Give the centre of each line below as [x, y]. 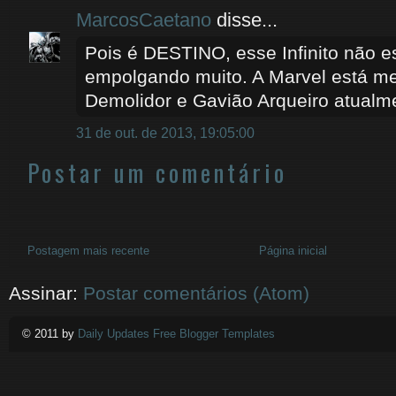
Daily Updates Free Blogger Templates [176, 334]
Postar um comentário [157, 172]
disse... [244, 20]
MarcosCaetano [144, 20]
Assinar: [46, 293]
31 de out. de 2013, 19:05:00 [165, 133]
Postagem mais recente [88, 251]
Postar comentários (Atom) [196, 293]
